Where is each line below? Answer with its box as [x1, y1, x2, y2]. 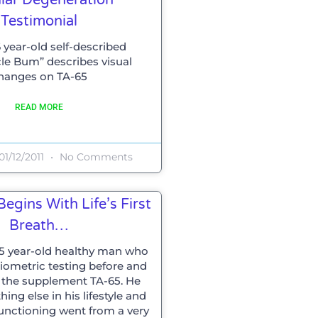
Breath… [9, 216, 69, 234]
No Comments [56, 150, 133, 163]
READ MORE [14, 102, 63, 112]
